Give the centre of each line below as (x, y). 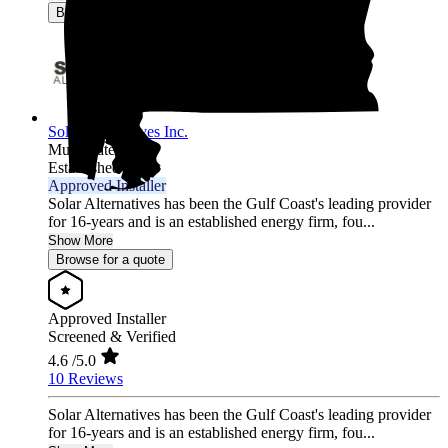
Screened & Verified (112, 337)
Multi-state (81, 150)
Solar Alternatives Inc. (118, 132)
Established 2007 (102, 168)
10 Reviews (85, 379)
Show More (80, 241)
